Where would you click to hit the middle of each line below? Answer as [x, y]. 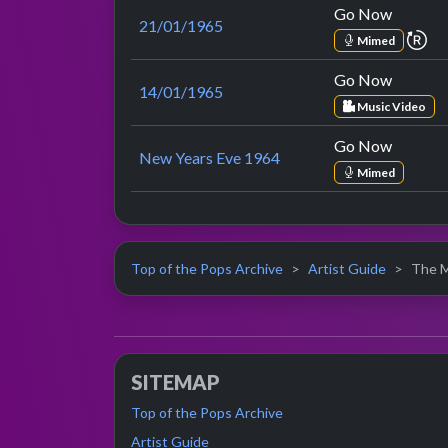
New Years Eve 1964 [209, 158]
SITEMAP [175, 382]
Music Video [390, 106]
